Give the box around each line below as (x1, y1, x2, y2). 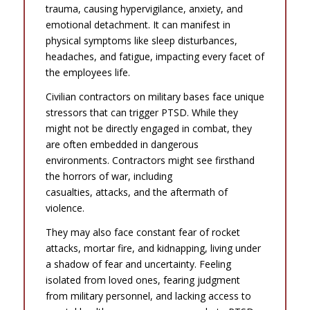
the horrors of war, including (45, 170, 172, 183)
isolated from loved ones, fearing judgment (45, 273, 240, 287)
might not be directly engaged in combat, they (45, 122, 252, 136)
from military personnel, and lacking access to (45, 289, 251, 303)
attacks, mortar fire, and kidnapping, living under (45, 241, 261, 255)
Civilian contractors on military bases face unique (45, 90, 264, 104)
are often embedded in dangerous (45, 138, 199, 152)
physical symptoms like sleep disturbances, (45, 34, 237, 48)
